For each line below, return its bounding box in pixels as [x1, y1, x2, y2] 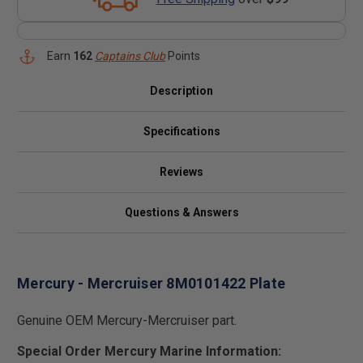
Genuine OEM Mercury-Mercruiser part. [17, 312, 237, 328]
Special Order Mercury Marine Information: [17, 343, 281, 359]
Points [165, 49, 200, 62]
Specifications [143, 125, 220, 138]
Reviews [160, 165, 203, 178]
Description [150, 84, 213, 97]
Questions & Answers [124, 206, 239, 219]
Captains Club [95, 49, 165, 62]
